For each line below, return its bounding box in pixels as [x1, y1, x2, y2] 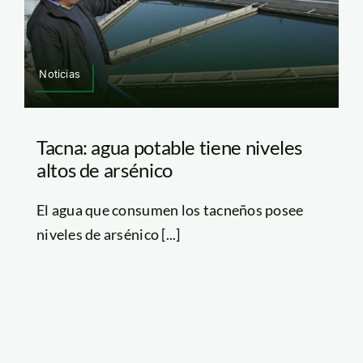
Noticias [39, 66, 80, 80]
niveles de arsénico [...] [36, 224, 181, 243]
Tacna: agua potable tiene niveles [36, 135, 303, 159]
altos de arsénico [36, 157, 173, 181]
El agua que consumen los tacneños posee [36, 200, 304, 219]
